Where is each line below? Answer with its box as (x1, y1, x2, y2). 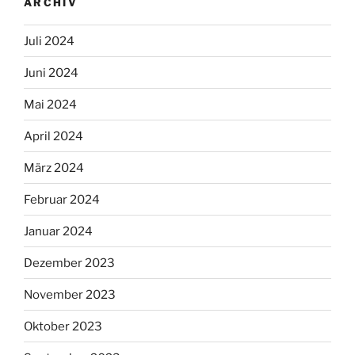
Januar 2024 (24, 223, 93, 239)
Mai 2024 (24, 97, 77, 112)
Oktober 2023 (24, 319, 102, 334)
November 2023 (24, 287, 116, 302)
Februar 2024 (24, 192, 100, 207)
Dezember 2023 (24, 255, 115, 270)
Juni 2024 (24, 65, 78, 80)
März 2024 (24, 160, 84, 175)
